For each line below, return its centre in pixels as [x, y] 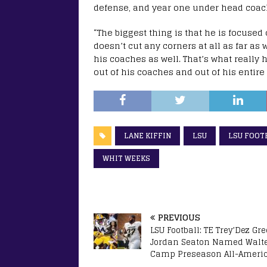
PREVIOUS [179, 217]
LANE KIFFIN [148, 135]
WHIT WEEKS [126, 158]
